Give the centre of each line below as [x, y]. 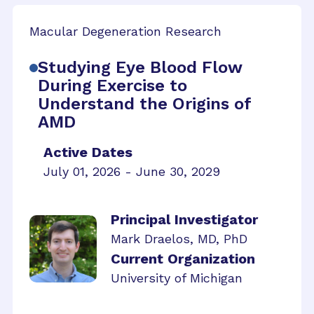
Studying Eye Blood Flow [140, 67]
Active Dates [88, 152]
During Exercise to [112, 85]
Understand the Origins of [144, 103]
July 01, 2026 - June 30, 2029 [132, 171]
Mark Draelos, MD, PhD [179, 238]
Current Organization [183, 258]
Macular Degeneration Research [125, 31]
